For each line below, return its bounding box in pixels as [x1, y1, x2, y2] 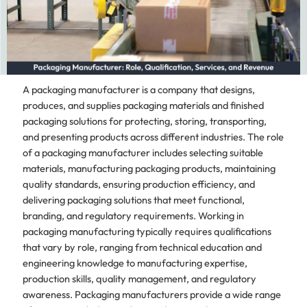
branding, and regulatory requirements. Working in [22, 208, 244, 222]
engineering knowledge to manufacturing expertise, [22, 256, 247, 269]
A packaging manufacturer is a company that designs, [22, 82, 255, 96]
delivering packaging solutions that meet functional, [22, 193, 245, 206]
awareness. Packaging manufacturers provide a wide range [22, 287, 281, 301]
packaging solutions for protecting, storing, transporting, [22, 114, 267, 127]
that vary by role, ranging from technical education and [22, 240, 262, 254]
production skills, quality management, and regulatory [22, 271, 256, 285]
